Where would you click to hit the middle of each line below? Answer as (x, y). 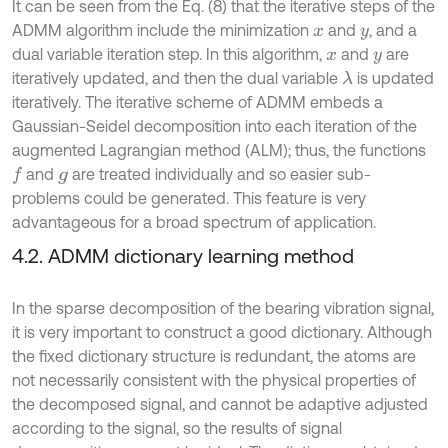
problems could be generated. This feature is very (189, 198)
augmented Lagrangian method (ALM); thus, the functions (219, 150)
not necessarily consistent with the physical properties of (214, 380)
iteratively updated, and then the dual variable (177, 78)
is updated (394, 78)
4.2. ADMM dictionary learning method (183, 256)
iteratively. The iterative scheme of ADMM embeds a (197, 102)
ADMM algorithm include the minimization (162, 30)
